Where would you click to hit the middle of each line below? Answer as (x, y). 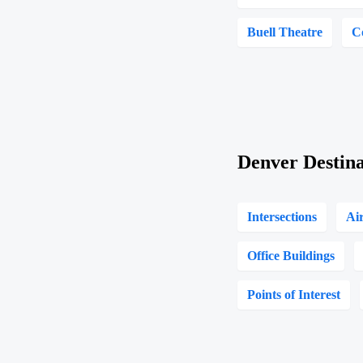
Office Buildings (291, 256)
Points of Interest (294, 295)
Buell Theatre (285, 32)
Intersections (282, 217)
